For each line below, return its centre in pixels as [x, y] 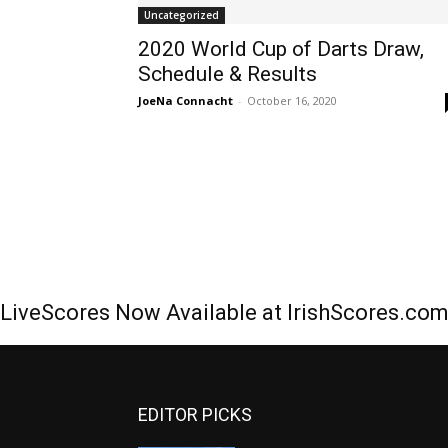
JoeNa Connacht [185, 100]
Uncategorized [181, 15]
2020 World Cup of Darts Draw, [281, 49]
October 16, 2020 [292, 100]
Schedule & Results [227, 74]
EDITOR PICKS [195, 415]
